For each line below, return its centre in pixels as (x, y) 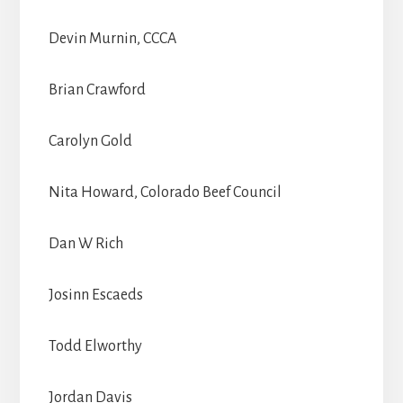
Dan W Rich (85, 243)
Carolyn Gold (90, 141)
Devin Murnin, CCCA (112, 38)
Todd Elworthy (95, 346)
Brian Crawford (97, 90)
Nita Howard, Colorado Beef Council (165, 192)
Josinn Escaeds (95, 295)
